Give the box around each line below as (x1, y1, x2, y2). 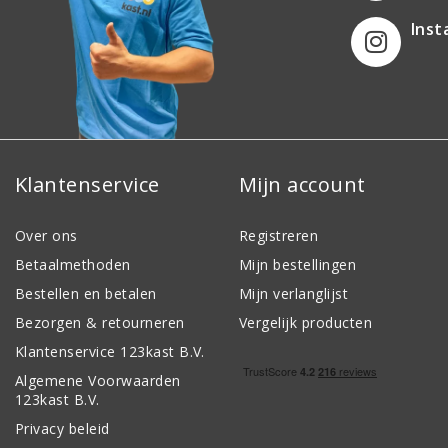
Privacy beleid (15, 418, 110, 438)
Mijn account (239, 170, 366, 198)
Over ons (15, 225, 78, 245)
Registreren (239, 225, 319, 245)
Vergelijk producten (239, 312, 373, 332)
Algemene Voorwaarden (15, 370, 181, 390)
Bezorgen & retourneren (15, 312, 185, 332)
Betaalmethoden (15, 254, 131, 274)
